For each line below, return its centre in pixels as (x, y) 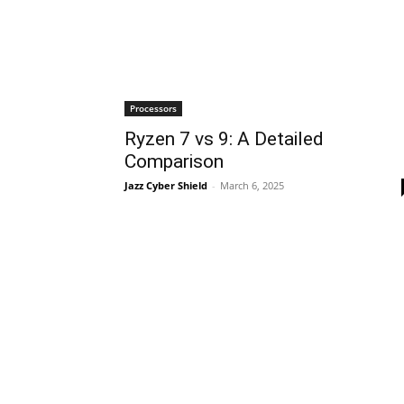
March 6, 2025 (252, 185)
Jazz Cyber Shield (166, 185)
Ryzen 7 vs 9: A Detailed (224, 139)
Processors (153, 108)
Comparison (174, 161)
